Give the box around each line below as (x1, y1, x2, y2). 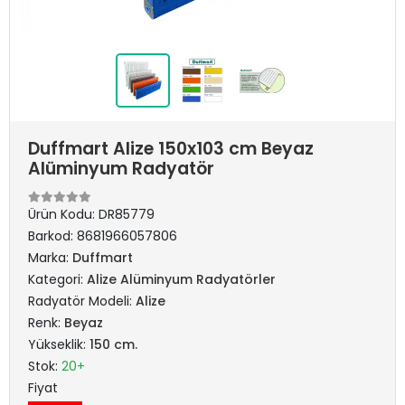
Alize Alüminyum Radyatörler (87, 270, 276, 288)
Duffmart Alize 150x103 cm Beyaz (28, 137, 314, 161)
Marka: (28, 249, 72, 267)
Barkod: (28, 227, 77, 245)
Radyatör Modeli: (28, 292, 136, 310)
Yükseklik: (28, 335, 89, 353)
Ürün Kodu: (28, 205, 99, 223)
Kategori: (28, 270, 87, 288)
